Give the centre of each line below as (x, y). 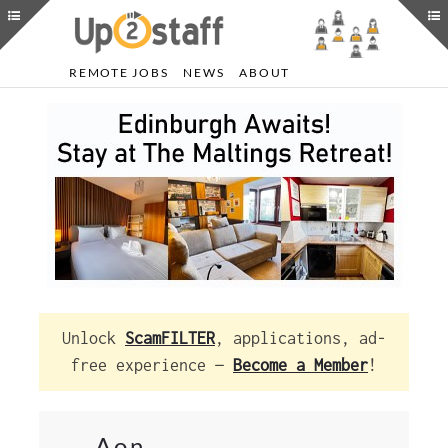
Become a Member (300, 365)
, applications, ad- (300, 338)
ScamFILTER (170, 338)
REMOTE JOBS (119, 72)
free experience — (152, 365)
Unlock (93, 338)
